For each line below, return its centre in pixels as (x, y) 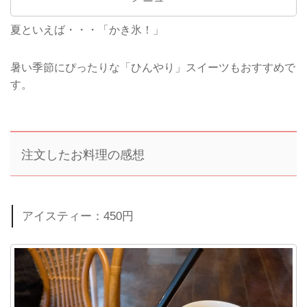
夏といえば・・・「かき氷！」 (87, 29)
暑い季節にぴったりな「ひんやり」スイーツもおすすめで (153, 68)
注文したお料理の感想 (83, 155)
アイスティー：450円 (78, 216)
